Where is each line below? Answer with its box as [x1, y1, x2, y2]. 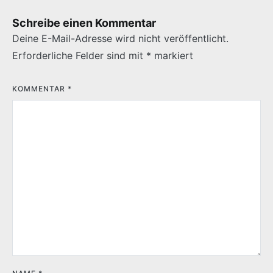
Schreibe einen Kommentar [12, 16, 156, 30]
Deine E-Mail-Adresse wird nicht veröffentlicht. [12, 32, 229, 45]
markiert [151, 49, 193, 62]
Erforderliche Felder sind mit [12, 49, 146, 62]
